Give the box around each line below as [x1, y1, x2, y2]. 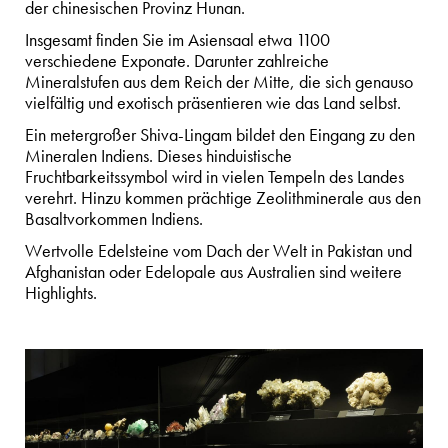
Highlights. [25, 283, 97, 304]
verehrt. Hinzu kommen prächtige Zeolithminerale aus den [25, 188, 421, 209]
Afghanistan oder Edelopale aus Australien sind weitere [25, 262, 402, 283]
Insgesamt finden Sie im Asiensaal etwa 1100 [25, 30, 330, 51]
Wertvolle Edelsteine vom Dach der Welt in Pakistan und [25, 241, 412, 262]
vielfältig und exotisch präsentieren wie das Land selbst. [25, 93, 405, 114]
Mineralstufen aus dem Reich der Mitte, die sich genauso [25, 72, 413, 93]
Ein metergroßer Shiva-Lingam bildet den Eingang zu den [25, 125, 415, 146]
